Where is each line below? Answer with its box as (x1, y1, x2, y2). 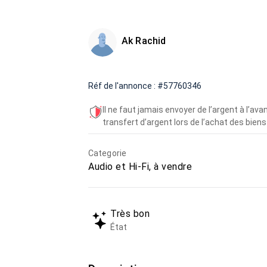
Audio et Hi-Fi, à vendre (88, 161, 192, 172)
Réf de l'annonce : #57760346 (88, 81, 201, 91)
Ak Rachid (122, 35, 166, 46)
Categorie (88, 148, 126, 158)
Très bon (110, 208, 150, 219)
